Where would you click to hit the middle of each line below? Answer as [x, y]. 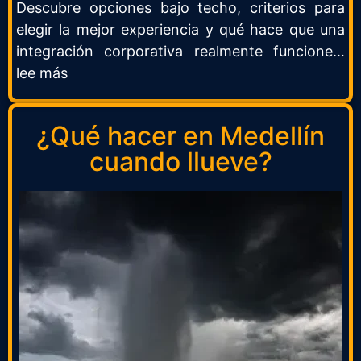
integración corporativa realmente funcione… [180, 51]
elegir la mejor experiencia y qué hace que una [180, 29]
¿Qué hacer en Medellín [180, 136]
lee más [42, 73]
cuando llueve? [180, 162]
